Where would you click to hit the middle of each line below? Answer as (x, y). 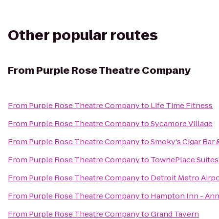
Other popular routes (83, 35)
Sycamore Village (182, 123)
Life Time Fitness (182, 105)
